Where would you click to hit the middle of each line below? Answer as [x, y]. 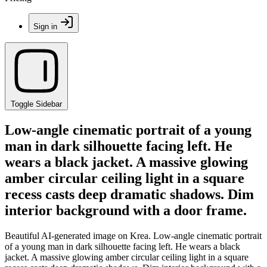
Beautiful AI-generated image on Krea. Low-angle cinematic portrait [133, 235]
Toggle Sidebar [36, 104]
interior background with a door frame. [126, 210]
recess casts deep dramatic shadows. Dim [129, 194]
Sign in [45, 27]
